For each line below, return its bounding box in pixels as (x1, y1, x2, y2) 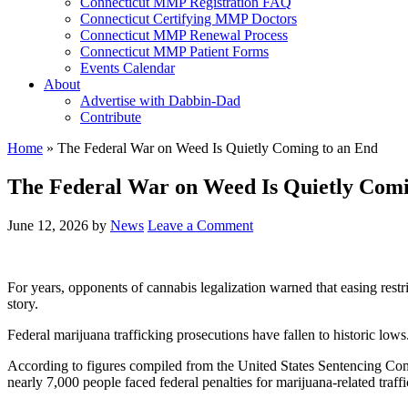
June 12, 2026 (7, 217, 88, 233)
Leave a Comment (148, 217, 253, 233)
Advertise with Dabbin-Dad (80, 93, 240, 108)
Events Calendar (80, 60, 175, 76)
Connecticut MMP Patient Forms (80, 44, 269, 59)
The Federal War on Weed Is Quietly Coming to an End (57, 140, 378, 156)
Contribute (80, 109, 141, 125)
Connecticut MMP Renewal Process (80, 27, 288, 43)
